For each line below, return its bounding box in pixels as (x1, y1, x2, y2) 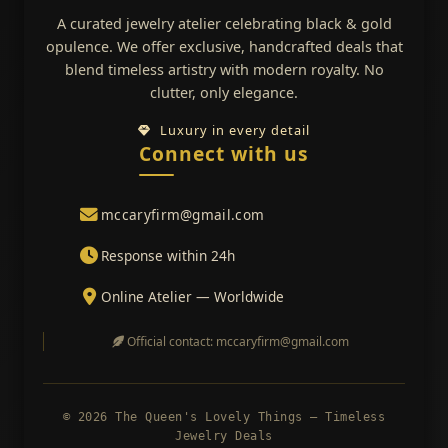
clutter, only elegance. (150, 82, 298, 102)
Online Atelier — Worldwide (101, 286, 285, 306)
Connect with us (139, 139, 309, 167)
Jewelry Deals (175, 429, 273, 443)
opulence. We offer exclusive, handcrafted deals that (45, 36, 403, 56)
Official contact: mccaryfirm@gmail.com (124, 333, 349, 350)
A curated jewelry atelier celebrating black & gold (56, 13, 392, 33)
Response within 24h (101, 245, 236, 265)
